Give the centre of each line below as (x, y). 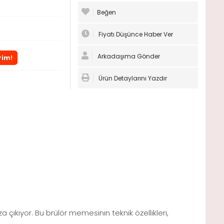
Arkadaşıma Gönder (128, 56)
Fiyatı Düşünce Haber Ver (135, 34)
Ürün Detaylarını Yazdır (132, 78)
